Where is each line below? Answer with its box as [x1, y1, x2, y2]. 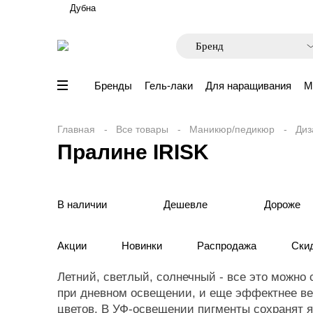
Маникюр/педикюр [189, 124, 275, 135]
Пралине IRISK [57, 140, 209, 163]
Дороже [264, 198, 300, 210]
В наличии [57, 198, 107, 210]
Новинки [122, 240, 162, 252]
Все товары [116, 124, 168, 135]
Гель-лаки [145, 80, 193, 92]
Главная [57, 124, 95, 135]
